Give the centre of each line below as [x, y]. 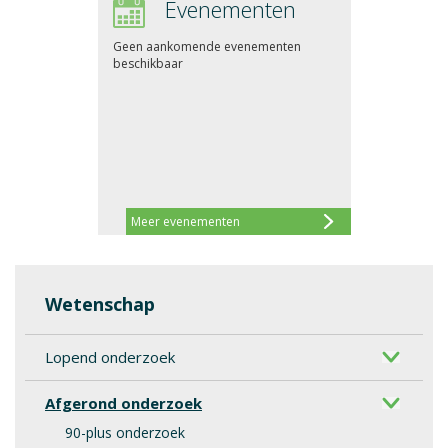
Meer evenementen [185, 221]
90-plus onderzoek [125, 432]
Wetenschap [100, 303]
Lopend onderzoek [110, 356]
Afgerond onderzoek [123, 402]
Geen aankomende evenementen [206, 46]
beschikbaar [147, 63]
